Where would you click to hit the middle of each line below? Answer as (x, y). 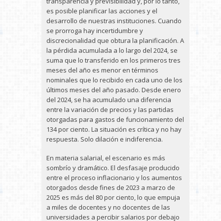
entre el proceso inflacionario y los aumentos (114, 178)
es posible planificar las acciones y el (102, 11)
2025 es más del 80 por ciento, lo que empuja (113, 197)
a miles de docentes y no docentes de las (108, 207)
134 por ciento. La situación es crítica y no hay (114, 129)
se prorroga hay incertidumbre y (95, 31)
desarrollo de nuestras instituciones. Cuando (114, 21)
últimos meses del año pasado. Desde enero (114, 90)
